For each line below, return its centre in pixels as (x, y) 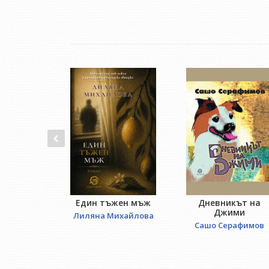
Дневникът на (229, 203)
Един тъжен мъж (113, 203)
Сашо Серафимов (229, 225)
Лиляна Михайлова (113, 216)
